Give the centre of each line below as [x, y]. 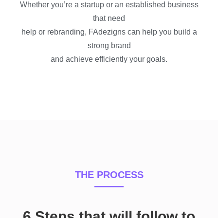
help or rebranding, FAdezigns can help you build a [109, 32]
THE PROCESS [109, 174]
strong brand [109, 45]
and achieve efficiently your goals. [109, 59]
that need [109, 18]
